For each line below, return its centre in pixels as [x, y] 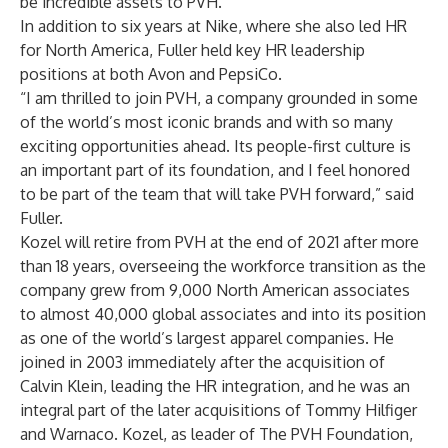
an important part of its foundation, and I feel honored [215, 170]
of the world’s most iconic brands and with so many [206, 122]
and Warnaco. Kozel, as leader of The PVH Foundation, [216, 434]
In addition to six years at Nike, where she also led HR [213, 26]
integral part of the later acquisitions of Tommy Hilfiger [218, 410]
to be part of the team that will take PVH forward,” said [217, 194]
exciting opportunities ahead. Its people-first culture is [215, 146]
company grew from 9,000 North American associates [215, 290]
